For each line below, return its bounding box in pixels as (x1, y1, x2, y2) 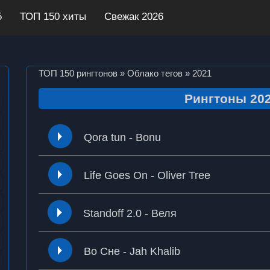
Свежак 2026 (104, 11, 163, 22)
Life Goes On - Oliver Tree (83, 169, 210, 182)
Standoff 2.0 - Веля (83, 207, 177, 220)
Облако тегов (127, 68, 183, 78)
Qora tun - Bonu (83, 131, 161, 144)
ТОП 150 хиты (19, 11, 86, 22)
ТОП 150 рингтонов (38, 68, 118, 78)
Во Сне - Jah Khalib (83, 245, 180, 258)
